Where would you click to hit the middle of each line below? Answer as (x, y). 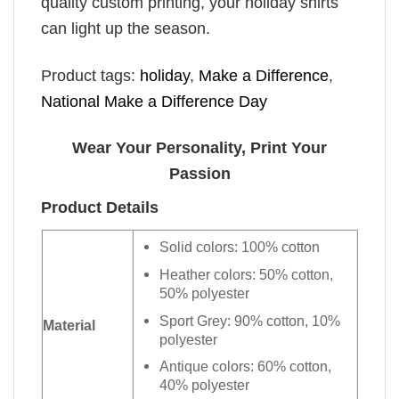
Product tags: (90, 75)
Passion (199, 174)
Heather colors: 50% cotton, (247, 274)
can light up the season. (126, 29)
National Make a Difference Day (154, 101)
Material (69, 326)
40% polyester (205, 385)
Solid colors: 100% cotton (240, 247)
